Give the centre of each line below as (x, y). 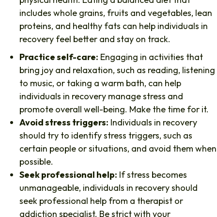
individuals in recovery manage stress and (101, 96)
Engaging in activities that (151, 57)
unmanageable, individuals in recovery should (108, 188)
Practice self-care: (59, 57)
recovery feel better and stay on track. (96, 39)
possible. (37, 162)
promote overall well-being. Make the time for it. (115, 109)
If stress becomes (152, 175)
